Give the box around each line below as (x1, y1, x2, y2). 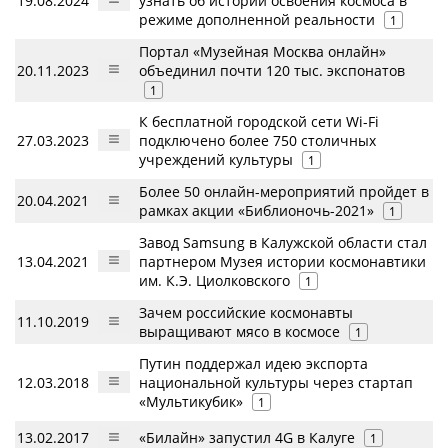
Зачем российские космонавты (139, 303, 353, 322)
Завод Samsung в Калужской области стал (139, 233, 427, 252)
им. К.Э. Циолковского (139, 271, 290, 290)
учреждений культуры (139, 150, 293, 169)
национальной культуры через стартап (139, 373, 413, 392)
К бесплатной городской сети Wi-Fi (139, 112, 379, 131)
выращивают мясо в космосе (139, 322, 340, 341)
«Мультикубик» (139, 392, 243, 411)
